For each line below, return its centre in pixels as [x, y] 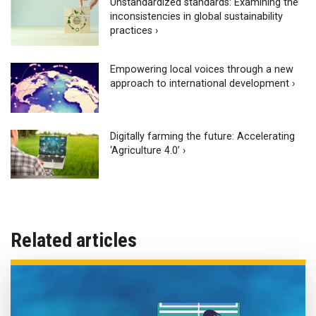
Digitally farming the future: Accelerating [203, 136]
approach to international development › [203, 84]
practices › [134, 31]
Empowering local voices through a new [202, 69]
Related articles [74, 241]
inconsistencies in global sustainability [197, 17]
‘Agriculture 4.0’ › [148, 150]
